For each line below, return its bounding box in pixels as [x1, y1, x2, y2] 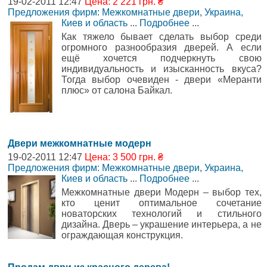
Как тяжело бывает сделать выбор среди [61, 31, 262, 42]
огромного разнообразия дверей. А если [61, 42, 262, 52]
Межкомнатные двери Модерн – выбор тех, [61, 187, 262, 198]
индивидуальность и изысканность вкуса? [61, 63, 262, 74]
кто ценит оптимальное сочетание [61, 198, 262, 209]
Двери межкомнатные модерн [8, 138, 151, 149]
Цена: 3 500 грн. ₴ [85, 152, 163, 163]
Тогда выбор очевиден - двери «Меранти [61, 74, 262, 85]
